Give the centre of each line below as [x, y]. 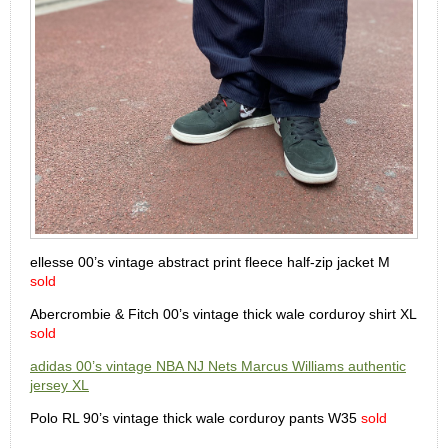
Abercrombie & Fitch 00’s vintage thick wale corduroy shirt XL [223, 314]
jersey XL [59, 385]
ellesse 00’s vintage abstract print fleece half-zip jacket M [210, 262]
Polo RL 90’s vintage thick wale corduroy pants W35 [195, 418]
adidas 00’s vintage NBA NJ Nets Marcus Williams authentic [218, 366]
